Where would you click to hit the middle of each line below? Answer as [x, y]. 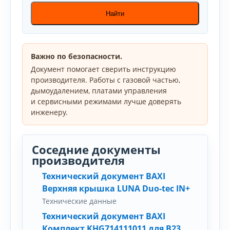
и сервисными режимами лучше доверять [106, 101]
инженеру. [49, 112]
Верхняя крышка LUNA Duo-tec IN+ [116, 188]
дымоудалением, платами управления [99, 91]
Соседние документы [96, 149]
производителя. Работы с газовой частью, [106, 80]
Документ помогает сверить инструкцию [103, 69]
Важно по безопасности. [76, 56]
